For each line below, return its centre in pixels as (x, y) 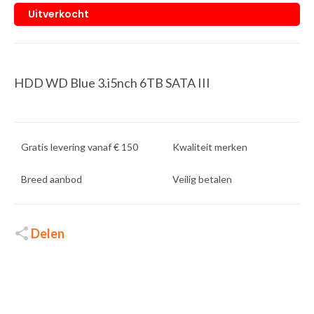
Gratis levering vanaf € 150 (80, 146)
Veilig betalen (202, 179)
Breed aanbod (52, 179)
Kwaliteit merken (210, 146)
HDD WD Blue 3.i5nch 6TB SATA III (112, 82)
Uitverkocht (59, 14)
